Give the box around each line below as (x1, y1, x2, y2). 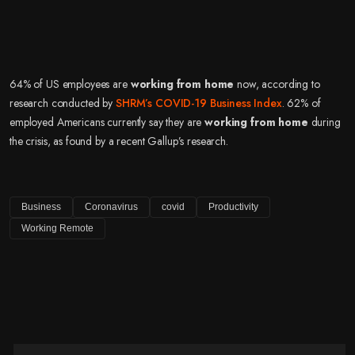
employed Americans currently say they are (10, 113, 205, 130)
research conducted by (10, 94, 116, 111)
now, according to (234, 75, 320, 92)
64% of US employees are (10, 75, 131, 92)
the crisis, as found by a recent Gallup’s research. (10, 132, 228, 149)
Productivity (208, 200, 258, 212)
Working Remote (21, 222, 94, 234)
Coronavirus (85, 200, 138, 212)
